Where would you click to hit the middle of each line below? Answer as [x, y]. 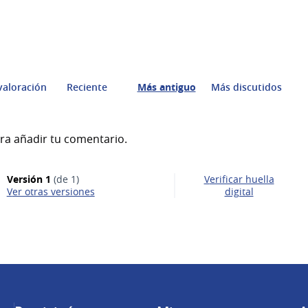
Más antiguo [166, 87]
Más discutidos [246, 87]
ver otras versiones [53, 192]
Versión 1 [29, 179]
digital [239, 192]
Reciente [87, 87]
